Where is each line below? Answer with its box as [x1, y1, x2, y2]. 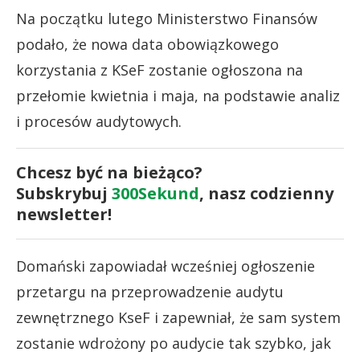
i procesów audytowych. [16, 111, 182, 131]
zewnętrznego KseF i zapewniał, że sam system [16, 307, 341, 327]
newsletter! [16, 202, 112, 225]
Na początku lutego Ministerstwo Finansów [16, 8, 317, 28]
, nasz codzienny [199, 182, 333, 204]
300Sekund [112, 182, 199, 204]
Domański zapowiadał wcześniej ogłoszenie [16, 256, 315, 276]
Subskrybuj [16, 182, 112, 204]
